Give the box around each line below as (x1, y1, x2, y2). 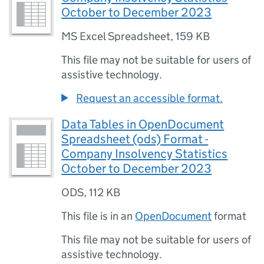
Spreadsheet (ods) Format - (61, 131, 209, 147)
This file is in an (61, 209, 136, 223)
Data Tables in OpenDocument (61, 117, 225, 132)
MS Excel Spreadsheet (61, 29, 171, 43)
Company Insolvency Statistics (61, 146, 228, 161)
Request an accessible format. (76, 91, 223, 105)
